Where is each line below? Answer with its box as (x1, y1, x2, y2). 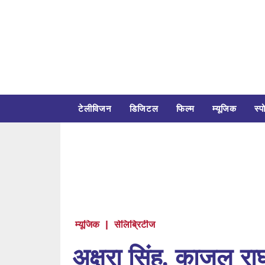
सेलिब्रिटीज (114, 219, 155, 231)
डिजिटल (130, 103, 159, 115)
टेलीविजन (78, 103, 112, 115)
